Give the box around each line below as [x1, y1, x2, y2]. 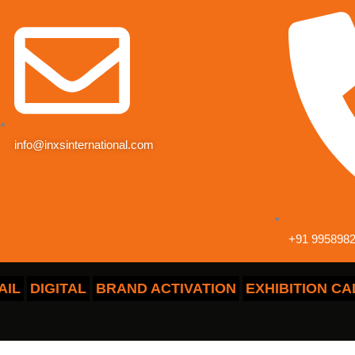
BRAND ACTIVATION [96, 281, 237, 297]
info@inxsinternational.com [14, 138, 154, 152]
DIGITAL [30, 281, 87, 297]
